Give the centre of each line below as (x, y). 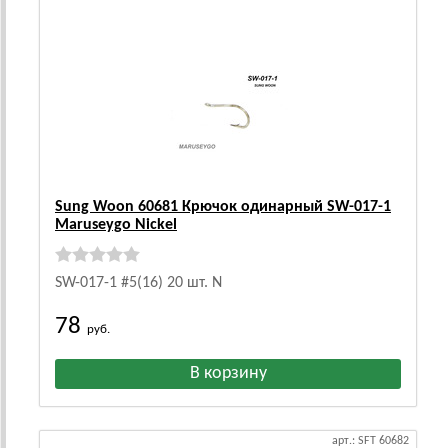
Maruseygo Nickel (116, 225)
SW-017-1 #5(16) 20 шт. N (138, 283)
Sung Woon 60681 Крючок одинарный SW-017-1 (223, 207)
